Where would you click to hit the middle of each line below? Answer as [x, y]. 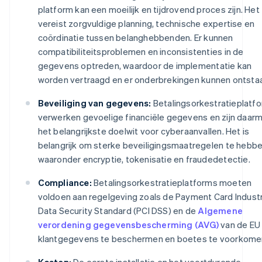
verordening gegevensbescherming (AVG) [128, 224]
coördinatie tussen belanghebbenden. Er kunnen [135, 37]
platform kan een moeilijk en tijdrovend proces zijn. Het [149, 9]
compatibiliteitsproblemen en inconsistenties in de [141, 51]
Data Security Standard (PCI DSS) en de [118, 210]
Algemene [220, 210]
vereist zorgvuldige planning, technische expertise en [146, 23]
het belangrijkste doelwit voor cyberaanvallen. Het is [144, 131]
